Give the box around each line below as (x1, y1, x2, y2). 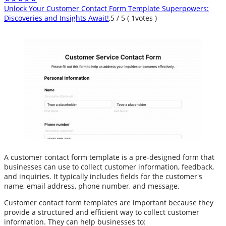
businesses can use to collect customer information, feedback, (4, 162, 214, 172)
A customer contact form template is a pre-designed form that (4, 152, 214, 162)
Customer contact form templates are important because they (4, 198, 213, 208)
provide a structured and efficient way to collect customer (4, 207, 199, 217)
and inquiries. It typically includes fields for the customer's (4, 172, 202, 182)
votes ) (135, 13, 157, 23)
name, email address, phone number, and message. (4, 181, 180, 191)
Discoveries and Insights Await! (4, 13, 109, 23)
